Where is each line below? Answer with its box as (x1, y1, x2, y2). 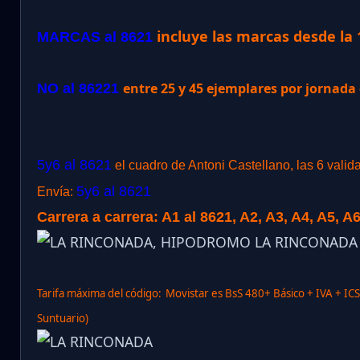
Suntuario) (37, 311, 88, 326)
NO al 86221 (37, 80, 123, 97)
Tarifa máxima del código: (37, 286, 162, 301)
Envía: (37, 185, 76, 199)
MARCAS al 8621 (37, 29, 153, 46)
